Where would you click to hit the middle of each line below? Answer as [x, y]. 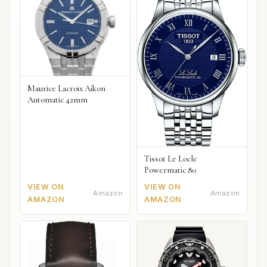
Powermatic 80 [170, 170]
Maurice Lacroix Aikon [66, 88]
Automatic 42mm [58, 100]
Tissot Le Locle [171, 159]
